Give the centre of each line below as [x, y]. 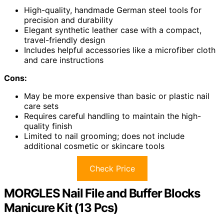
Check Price [112, 169]
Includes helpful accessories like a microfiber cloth [120, 50]
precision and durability [68, 20]
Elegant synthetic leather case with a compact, [113, 30]
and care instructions [64, 60]
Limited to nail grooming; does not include [104, 136]
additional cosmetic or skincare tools [94, 146]
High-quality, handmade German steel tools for [113, 10]
